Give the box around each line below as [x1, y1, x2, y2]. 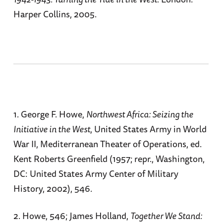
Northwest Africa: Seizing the [86, 107, 193, 121]
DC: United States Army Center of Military [13, 166, 178, 180]
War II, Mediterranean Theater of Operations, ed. [13, 136, 202, 151]
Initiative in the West [13, 121, 90, 136]
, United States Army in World [90, 121, 207, 136]
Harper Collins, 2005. [13, 6, 97, 21]
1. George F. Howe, [13, 107, 86, 121]
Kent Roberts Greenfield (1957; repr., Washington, [13, 151, 205, 166]
